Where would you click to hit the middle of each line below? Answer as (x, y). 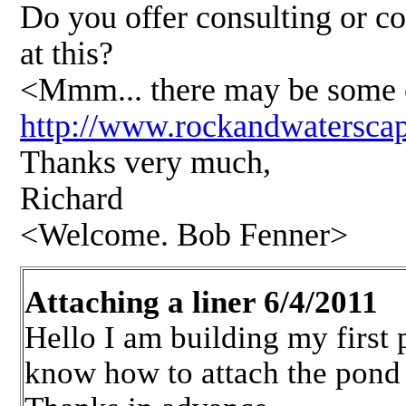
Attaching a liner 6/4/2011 (201, 302)
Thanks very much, (145, 163)
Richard (72, 199)
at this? (67, 54)
